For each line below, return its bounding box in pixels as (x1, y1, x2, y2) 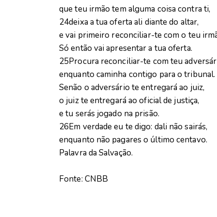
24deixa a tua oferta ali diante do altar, (59, 16, 199, 28)
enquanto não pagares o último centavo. (59, 134, 207, 146)
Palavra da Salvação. (59, 147, 133, 159)
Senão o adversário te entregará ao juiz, (59, 82, 204, 93)
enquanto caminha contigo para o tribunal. (59, 69, 216, 80)
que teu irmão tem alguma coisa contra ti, (59, 3, 211, 15)
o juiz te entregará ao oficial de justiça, (59, 95, 200, 107)
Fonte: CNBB (59, 173, 108, 185)
